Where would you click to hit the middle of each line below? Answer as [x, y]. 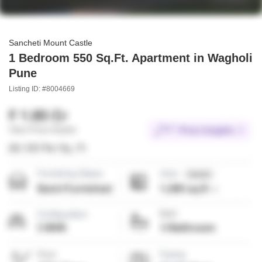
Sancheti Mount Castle [51, 43]
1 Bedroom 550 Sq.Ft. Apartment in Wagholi [131, 58]
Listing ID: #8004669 [42, 89]
